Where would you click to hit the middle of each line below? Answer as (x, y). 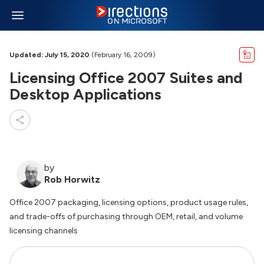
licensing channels (44, 231)
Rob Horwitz (72, 179)
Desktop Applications (85, 94)
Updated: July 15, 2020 (49, 55)
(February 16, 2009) (123, 55)
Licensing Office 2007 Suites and (126, 78)
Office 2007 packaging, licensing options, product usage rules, (129, 202)
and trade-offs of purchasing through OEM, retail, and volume (126, 217)
